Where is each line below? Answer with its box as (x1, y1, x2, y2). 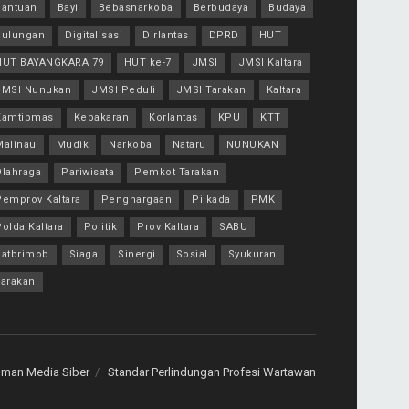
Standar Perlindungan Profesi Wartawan (108, 365, 316, 380)
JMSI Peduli (91, 84, 156, 97)
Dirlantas (142, 29, 189, 42)
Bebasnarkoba (98, 2, 173, 15)
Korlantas (149, 111, 198, 124)
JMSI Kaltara (237, 57, 303, 69)
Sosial (175, 248, 208, 261)
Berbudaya (193, 2, 248, 15)
